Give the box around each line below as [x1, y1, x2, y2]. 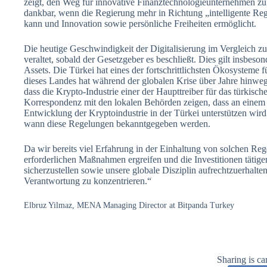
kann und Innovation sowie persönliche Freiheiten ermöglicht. [24, 18, 256, 29]
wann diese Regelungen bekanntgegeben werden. [24, 118, 210, 129]
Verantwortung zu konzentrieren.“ [24, 175, 151, 186]
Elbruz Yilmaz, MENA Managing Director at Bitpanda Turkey [24, 200, 234, 210]
